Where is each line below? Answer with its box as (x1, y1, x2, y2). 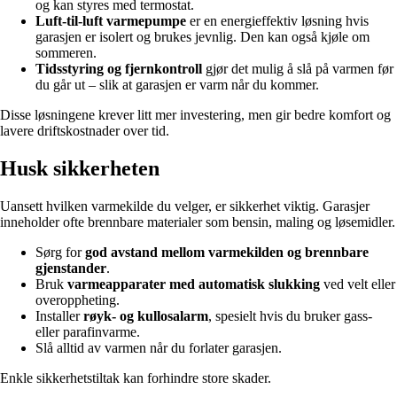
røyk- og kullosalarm (83, 307, 208, 323)
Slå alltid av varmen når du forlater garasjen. (35, 339, 282, 355)
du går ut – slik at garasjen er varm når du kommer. (35, 77, 319, 93)
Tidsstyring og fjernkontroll (35, 61, 202, 77)
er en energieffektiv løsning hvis (186, 13, 369, 29)
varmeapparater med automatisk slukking (67, 276, 320, 292)
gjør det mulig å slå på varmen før (202, 61, 393, 77)
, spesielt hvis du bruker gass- (208, 307, 372, 323)
